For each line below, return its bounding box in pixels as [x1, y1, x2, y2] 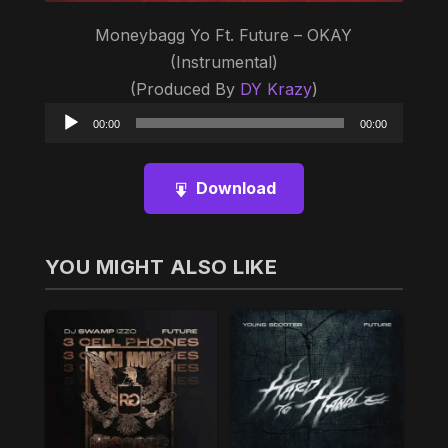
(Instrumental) [169, 52, 278, 73]
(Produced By [129, 79, 240, 100]
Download [195, 178, 276, 199]
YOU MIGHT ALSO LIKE [44, 255, 278, 280]
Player [222, 132, 272, 153]
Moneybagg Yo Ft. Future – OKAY [95, 25, 353, 46]
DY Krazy [239, 79, 312, 100]
